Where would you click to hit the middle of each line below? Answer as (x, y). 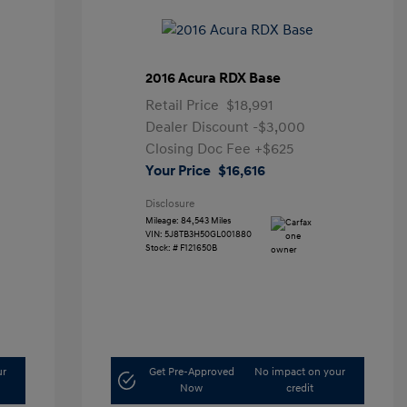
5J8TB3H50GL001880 (208, 234)
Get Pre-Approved (191, 372)
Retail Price (183, 105)
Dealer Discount (199, 127)
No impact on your (300, 372)
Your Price (179, 171)
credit (300, 388)
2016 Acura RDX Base (213, 78)
